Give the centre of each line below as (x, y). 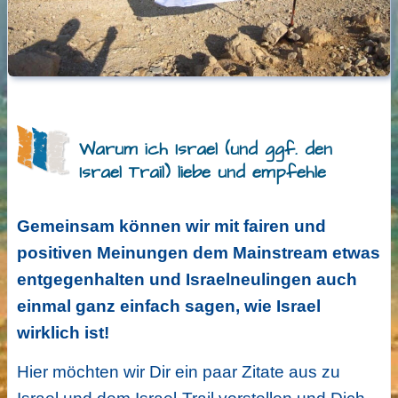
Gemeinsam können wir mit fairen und (171, 227)
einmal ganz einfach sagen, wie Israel (168, 306)
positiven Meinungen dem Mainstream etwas (198, 253)
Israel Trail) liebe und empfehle (202, 172)
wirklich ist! (63, 333)
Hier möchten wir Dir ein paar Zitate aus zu (178, 372)
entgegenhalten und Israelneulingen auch (187, 280)
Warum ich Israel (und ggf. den (205, 149)
